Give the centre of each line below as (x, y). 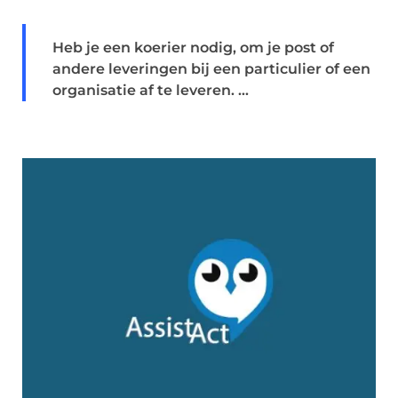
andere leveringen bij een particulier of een (211, 69)
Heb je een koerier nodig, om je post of (193, 48)
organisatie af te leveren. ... (151, 90)
